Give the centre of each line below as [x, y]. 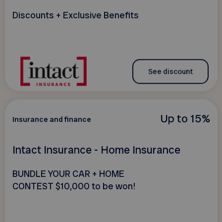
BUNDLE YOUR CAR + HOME [68, 174]
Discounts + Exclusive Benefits [75, 16]
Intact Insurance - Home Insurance [96, 150]
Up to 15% [185, 118]
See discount [170, 71]
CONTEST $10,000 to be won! [74, 186]
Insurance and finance [52, 119]
